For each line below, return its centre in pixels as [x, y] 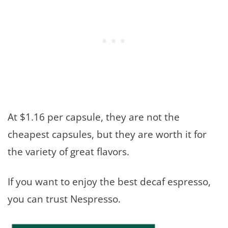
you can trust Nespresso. [64, 199]
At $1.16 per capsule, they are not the [94, 117]
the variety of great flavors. [68, 152]
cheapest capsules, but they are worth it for [107, 134]
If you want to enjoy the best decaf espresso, [109, 182]
